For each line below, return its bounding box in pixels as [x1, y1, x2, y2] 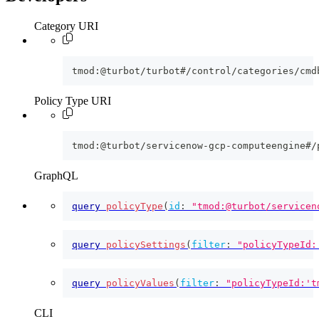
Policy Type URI [34, 94, 111, 107]
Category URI [34, 19, 98, 32]
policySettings [106, 239, 186, 250]
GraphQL [34, 169, 78, 182]
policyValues [106, 277, 174, 288]
